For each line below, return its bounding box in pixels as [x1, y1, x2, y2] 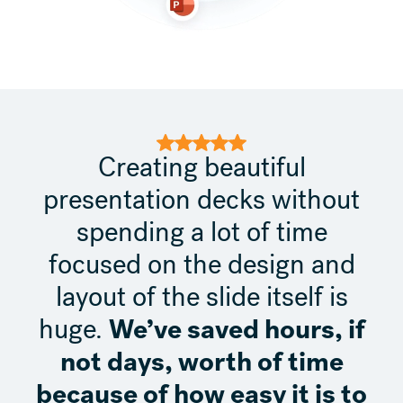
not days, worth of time [59, 343, 344, 380]
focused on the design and [48, 246, 355, 282]
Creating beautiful [97, 149, 306, 184]
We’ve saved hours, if [108, 310, 365, 347]
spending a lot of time [76, 214, 327, 249]
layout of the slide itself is [55, 279, 348, 314]
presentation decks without [43, 182, 360, 217]
